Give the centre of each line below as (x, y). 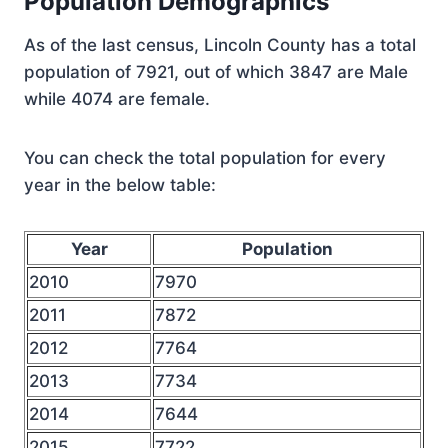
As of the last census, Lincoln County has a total (220, 45)
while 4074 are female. (117, 99)
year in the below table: (120, 185)
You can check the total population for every (205, 158)
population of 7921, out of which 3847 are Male (216, 72)
